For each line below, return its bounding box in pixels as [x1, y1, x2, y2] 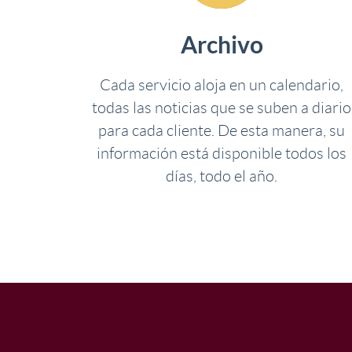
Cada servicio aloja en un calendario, [100, 76, 343, 93]
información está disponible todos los [97, 145, 346, 162]
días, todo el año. [166, 167, 277, 185]
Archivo [180, 31, 263, 58]
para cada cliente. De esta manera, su [98, 122, 345, 139]
